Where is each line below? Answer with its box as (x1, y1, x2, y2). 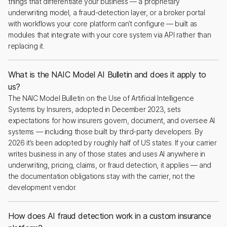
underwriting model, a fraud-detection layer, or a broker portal (8, 8, 205, 17)
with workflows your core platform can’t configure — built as (8, 19, 197, 28)
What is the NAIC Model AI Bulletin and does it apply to (8, 69, 206, 80)
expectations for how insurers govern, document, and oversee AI (8, 116, 215, 125)
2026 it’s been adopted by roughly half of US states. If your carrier (8, 138, 217, 147)
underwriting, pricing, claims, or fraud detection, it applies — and (8, 161, 211, 169)
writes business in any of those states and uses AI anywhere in (8, 149, 205, 158)
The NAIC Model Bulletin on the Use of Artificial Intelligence (8, 94, 194, 102)
